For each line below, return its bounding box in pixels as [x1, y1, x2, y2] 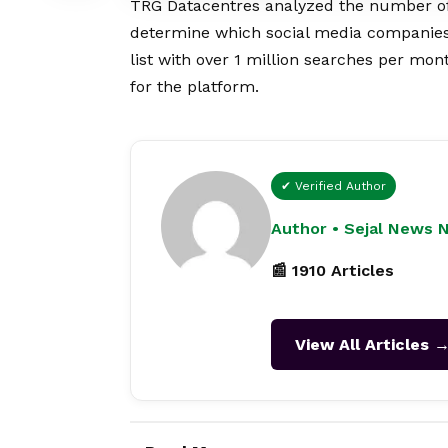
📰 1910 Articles [271, 261, 394, 281]
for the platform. [130, 77, 259, 97]
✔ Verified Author [281, 179, 386, 194]
